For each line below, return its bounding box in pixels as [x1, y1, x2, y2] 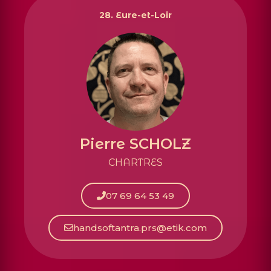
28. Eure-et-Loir [99, 9, 172, 21]
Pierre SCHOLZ [80, 134, 191, 152]
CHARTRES [108, 156, 163, 168]
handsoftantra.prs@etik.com [73, 222, 207, 234]
